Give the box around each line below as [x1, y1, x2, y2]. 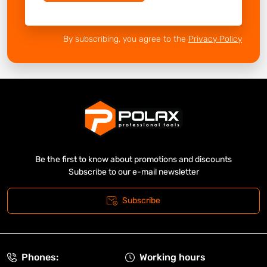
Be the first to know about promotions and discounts [35, 154, 232, 165]
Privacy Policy [188, 33, 242, 44]
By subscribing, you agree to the [63, 33, 188, 44]
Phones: [21, 252, 58, 263]
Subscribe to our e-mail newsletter [68, 167, 199, 178]
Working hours [139, 252, 206, 263]
